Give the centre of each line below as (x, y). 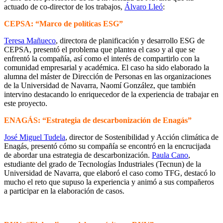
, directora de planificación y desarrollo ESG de (130, 40)
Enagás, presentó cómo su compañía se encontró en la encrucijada (107, 146)
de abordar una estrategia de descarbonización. (78, 155)
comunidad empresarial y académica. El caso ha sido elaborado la (107, 67)
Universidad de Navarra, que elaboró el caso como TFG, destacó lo (110, 173)
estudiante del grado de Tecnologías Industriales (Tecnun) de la (103, 164)
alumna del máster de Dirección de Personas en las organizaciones (108, 76)
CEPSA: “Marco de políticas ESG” (63, 23)
